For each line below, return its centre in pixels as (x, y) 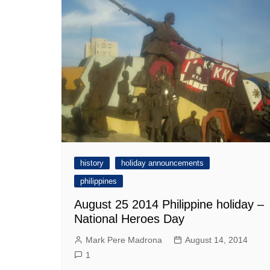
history (92, 163)
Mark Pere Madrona (124, 240)
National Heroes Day (129, 219)
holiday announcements (162, 163)
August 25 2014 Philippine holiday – (169, 205)
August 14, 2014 (216, 240)
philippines (99, 181)
